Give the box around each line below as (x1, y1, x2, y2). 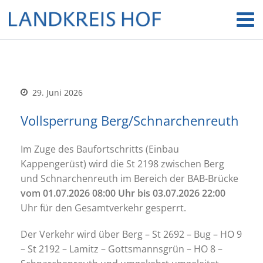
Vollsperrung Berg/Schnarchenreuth (21, 112, 239, 129)
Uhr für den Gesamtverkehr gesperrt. (21, 201, 191, 214)
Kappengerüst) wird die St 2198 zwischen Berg (21, 157, 224, 170)
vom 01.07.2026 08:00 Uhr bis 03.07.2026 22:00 (21, 187, 225, 200)
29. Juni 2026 (30, 87, 83, 98)
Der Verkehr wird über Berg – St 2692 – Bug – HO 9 (21, 228, 242, 241)
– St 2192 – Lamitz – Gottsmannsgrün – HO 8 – (21, 242, 222, 255)
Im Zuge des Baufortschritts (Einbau (21, 143, 179, 156)
